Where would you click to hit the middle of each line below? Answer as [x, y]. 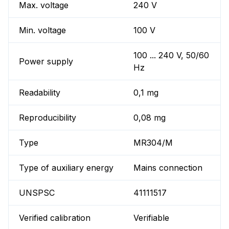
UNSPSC [37, 193]
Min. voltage [42, 30]
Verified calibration [55, 218]
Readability [40, 93]
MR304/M [153, 143]
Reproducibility [48, 118]
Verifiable [152, 218]
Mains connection [168, 168]
